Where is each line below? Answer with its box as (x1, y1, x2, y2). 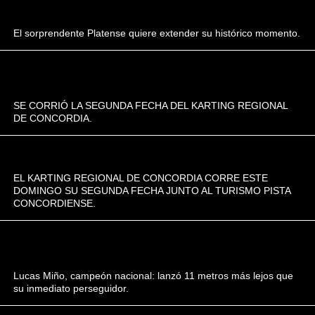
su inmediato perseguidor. (13, 283, 129, 294)
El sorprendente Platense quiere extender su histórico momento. (13, 27, 301, 39)
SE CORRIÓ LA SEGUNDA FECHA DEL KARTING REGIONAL (13, 100, 288, 111)
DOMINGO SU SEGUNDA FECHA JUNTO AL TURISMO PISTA (13, 185, 291, 196)
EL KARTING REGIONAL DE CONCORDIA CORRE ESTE (13, 172, 269, 184)
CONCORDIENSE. (13, 198, 96, 209)
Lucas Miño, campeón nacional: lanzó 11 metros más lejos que (13, 270, 294, 281)
